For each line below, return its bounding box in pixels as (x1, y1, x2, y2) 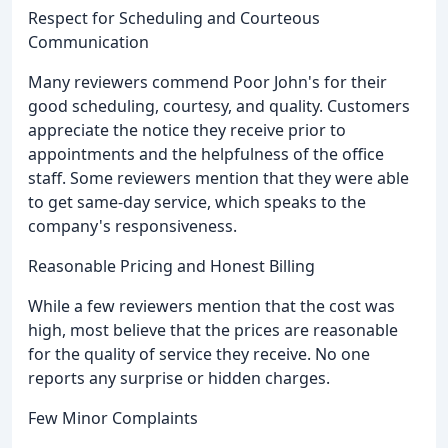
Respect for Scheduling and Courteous (28, 6, 320, 29)
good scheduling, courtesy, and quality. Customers (28, 94, 410, 117)
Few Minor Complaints (28, 406, 198, 429)
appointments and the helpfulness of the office (28, 142, 384, 165)
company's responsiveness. (28, 214, 237, 237)
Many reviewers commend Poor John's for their (28, 70, 387, 93)
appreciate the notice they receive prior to (28, 118, 346, 141)
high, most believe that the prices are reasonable (28, 318, 398, 341)
